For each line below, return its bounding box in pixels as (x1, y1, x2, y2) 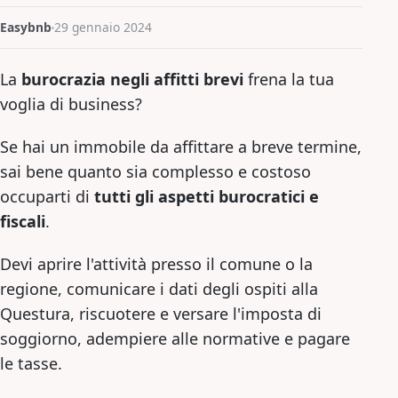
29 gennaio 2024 (54, 19, 152, 36)
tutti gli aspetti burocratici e (94, 186, 319, 207)
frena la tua (243, 68, 334, 90)
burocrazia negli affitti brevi (21, 68, 243, 90)
